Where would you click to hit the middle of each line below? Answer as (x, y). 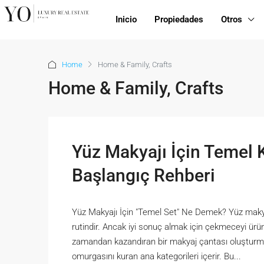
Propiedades (179, 19)
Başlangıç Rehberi (143, 175)
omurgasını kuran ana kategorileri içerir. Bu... (156, 256)
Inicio (126, 19)
